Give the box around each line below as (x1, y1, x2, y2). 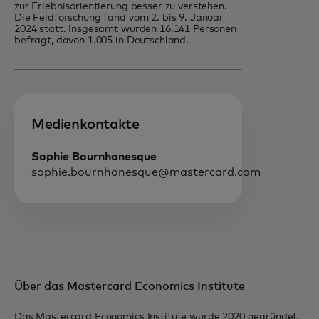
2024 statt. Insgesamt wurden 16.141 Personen (14, 24, 236, 34)
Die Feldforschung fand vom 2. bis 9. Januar (14, 13, 224, 23)
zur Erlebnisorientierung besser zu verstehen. (14, 1, 227, 11)
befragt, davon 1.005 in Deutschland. (14, 36, 189, 46)
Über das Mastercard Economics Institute (14, 281, 245, 292)
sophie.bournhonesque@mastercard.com (31, 167, 261, 178)
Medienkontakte (31, 117, 140, 132)
